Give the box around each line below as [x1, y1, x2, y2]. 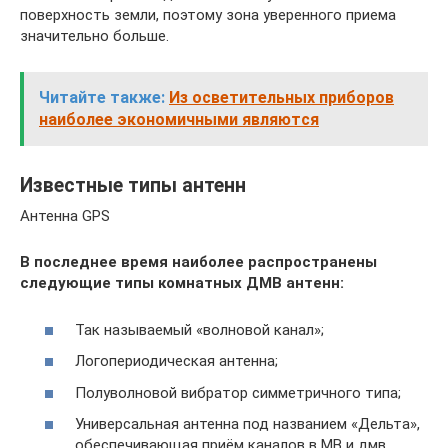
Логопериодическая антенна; [75, 352, 278, 370]
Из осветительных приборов [169, 88, 394, 107]
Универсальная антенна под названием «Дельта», [75, 415, 420, 433]
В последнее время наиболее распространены [20, 253, 377, 271]
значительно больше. [20, 27, 169, 45]
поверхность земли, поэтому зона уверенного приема [20, 6, 396, 24]
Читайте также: [39, 88, 165, 107]
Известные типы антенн [20, 174, 246, 198]
